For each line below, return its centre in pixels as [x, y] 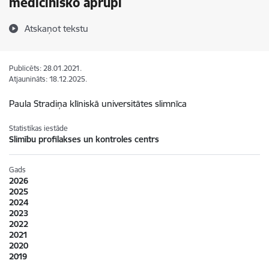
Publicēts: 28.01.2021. [45, 68]
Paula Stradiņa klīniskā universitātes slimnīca [98, 104]
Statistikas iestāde [38, 128]
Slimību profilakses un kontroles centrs [84, 139]
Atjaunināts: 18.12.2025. [48, 79]
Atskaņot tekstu [56, 29]
